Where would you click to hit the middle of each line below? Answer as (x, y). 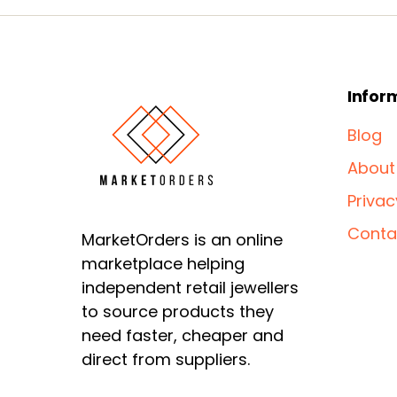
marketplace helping (163, 264)
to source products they (178, 312)
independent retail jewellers (190, 288)
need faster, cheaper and (183, 336)
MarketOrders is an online (182, 240)
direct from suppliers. (166, 360)
